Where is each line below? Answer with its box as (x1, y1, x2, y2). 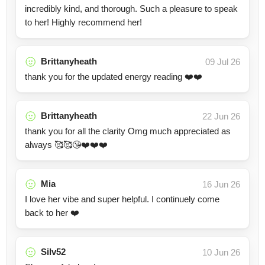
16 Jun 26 (202, 179, 240, 189)
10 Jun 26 (202, 247, 240, 257)
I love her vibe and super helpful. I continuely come (25, 194, 219, 204)
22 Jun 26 (202, 111, 240, 121)
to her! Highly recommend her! (25, 17, 142, 27)
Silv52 (41, 247, 66, 257)
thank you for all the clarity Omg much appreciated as (25, 126, 231, 136)
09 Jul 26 (205, 57, 240, 67)
